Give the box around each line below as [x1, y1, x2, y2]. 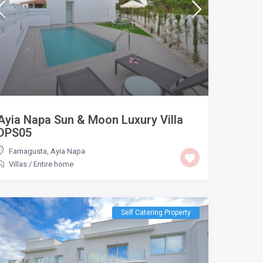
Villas [8, 159, 27, 168]
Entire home [33, 159, 73, 168]
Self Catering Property [121, 208, 191, 217]
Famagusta [8, 146, 47, 156]
